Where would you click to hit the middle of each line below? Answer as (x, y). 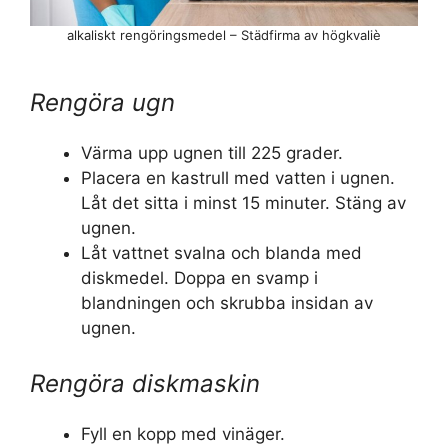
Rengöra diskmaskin (145, 384)
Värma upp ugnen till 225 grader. (212, 152)
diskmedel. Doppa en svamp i (199, 277)
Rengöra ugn (102, 102)
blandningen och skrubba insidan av (227, 302)
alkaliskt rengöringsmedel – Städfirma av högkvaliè (224, 34)
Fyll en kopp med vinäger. (183, 434)
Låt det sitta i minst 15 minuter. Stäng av (243, 202)
